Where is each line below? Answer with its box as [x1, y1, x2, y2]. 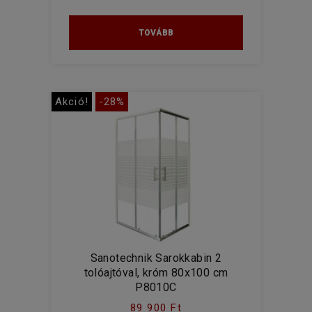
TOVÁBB [139, 28, 173, 38]
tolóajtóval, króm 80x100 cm [84, 266, 228, 279]
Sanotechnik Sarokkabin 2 [90, 251, 222, 265]
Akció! [55, 95, 88, 108]
